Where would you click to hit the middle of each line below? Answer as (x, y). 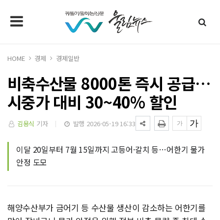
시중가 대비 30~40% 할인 (92, 102)
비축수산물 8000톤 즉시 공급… (109, 83)
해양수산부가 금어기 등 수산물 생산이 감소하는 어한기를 (107, 207)
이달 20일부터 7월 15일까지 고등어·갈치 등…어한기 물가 (111, 149)
